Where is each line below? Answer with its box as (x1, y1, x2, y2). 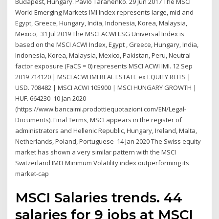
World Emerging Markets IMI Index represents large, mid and (15, 8, 194, 17)
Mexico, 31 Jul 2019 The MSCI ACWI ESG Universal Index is (15, 29, 185, 39)
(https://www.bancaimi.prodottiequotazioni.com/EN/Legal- (15, 105, 187, 114)
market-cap (15, 169, 51, 178)
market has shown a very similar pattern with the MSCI (15, 148, 176, 157)
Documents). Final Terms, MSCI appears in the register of (15, 115, 182, 125)
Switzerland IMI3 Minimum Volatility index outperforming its (15, 158, 190, 168)
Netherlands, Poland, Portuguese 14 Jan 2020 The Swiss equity (15, 137, 201, 146)
